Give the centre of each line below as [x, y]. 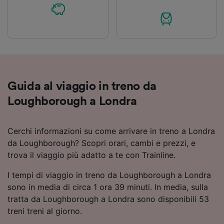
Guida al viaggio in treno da [82, 86]
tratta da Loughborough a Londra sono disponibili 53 [108, 199]
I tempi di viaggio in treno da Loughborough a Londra [109, 175]
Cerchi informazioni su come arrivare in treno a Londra [111, 131]
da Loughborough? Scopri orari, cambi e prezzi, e [101, 143]
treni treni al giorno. [45, 211]
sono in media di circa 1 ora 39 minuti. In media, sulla [108, 187]
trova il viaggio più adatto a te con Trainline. [91, 155]
